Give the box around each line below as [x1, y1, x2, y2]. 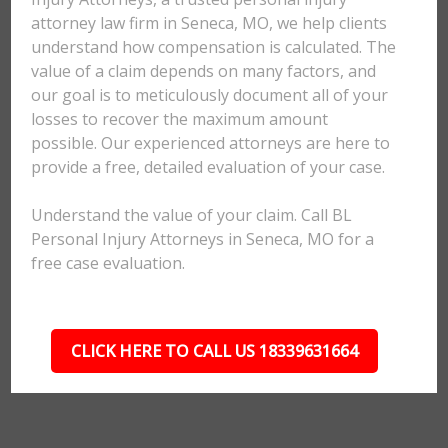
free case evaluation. [31, 252, 186, 274]
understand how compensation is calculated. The [31, 36, 397, 58]
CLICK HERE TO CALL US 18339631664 [70, 340, 358, 362]
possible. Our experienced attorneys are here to [31, 132, 391, 154]
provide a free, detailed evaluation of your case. [31, 156, 386, 178]
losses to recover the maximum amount [31, 108, 329, 130]
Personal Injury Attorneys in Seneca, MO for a [31, 228, 375, 250]
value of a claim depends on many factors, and [31, 60, 377, 82]
